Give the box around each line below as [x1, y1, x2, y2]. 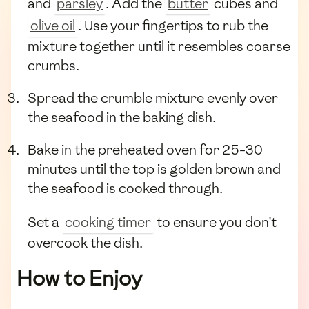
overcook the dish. [28, 234, 143, 252]
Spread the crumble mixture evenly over [28, 89, 278, 107]
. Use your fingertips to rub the [78, 16, 268, 34]
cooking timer [65, 213, 151, 232]
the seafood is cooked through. [28, 179, 223, 198]
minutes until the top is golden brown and [28, 160, 281, 179]
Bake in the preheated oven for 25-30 [28, 141, 263, 159]
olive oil [30, 16, 75, 34]
